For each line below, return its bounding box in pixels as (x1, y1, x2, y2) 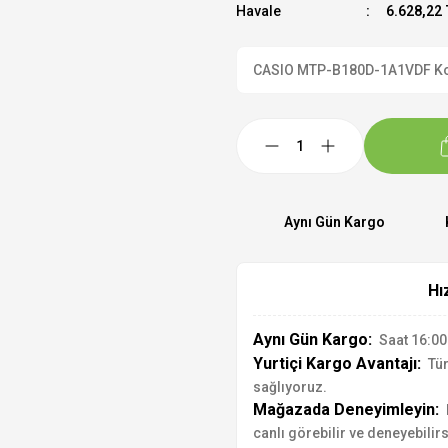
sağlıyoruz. (253, 379, 327, 395)
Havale (236, 3, 281, 19)
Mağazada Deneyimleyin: (253, 400, 439, 419)
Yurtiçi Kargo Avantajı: (253, 354, 421, 373)
